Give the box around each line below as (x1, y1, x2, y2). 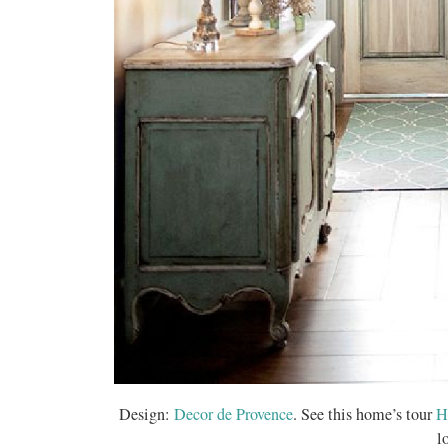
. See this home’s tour (293, 402, 436, 425)
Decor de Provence (174, 402, 293, 425)
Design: (119, 402, 174, 425)
